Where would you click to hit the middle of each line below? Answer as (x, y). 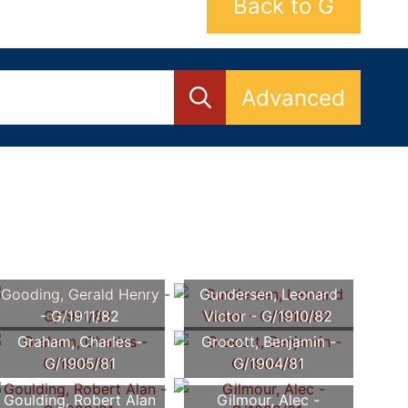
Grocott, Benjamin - (268, 342)
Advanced (293, 97)
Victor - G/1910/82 (269, 316)
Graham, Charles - (80, 342)
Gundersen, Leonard (268, 295)
